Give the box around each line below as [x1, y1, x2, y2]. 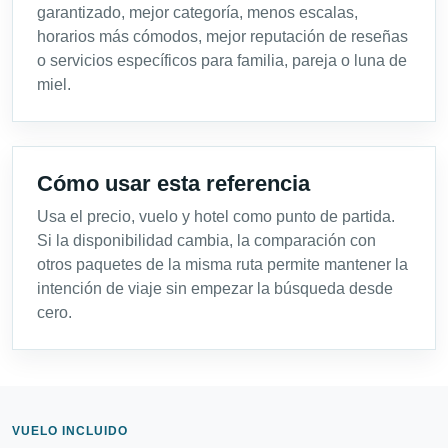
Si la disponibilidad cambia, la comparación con [37, 232, 376, 249]
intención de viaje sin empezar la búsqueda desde [37, 280, 393, 297]
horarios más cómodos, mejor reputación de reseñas [37, 28, 408, 45]
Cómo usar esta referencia [37, 171, 310, 196]
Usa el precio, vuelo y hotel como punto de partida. [37, 208, 395, 225]
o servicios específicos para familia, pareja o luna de [37, 52, 407, 69]
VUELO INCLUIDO [12, 424, 128, 438]
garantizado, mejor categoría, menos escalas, [37, 4, 358, 21]
